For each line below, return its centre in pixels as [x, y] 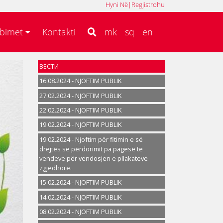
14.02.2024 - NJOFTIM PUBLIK [81, 197]
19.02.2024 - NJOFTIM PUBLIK [81, 125]
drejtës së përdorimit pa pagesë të [91, 149]
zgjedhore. [56, 167]
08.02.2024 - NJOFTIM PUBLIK [81, 211]
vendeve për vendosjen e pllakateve [94, 158]
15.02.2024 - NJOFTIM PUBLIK [81, 182]
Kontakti [59, 32]
